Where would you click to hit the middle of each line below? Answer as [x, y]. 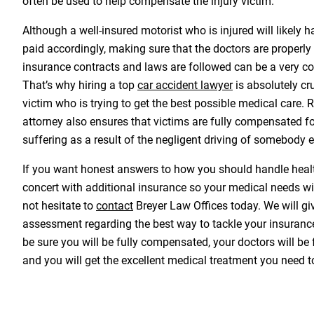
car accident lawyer [185, 85]
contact [115, 206]
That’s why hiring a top [80, 85]
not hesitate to [59, 206]
